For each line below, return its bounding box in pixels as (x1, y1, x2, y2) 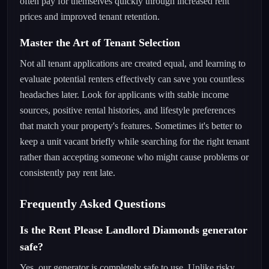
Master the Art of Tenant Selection (20, 37, 180, 49)
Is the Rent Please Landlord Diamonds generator (20, 224, 247, 236)
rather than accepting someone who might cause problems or (20, 152, 249, 162)
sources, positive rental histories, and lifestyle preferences (20, 105, 235, 115)
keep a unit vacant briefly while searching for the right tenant (20, 136, 249, 147)
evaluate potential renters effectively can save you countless (20, 74, 244, 84)
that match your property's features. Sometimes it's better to (20, 121, 242, 131)
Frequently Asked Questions (20, 197, 166, 210)
